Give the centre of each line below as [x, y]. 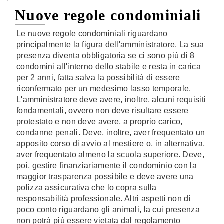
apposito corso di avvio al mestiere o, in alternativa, [111, 144]
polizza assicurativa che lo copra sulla [87, 188]
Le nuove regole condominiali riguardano [92, 34]
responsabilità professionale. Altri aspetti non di [104, 199]
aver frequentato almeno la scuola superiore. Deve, [110, 155]
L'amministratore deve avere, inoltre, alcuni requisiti [111, 100]
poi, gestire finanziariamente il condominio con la [107, 166]
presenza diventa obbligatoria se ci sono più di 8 [106, 56]
